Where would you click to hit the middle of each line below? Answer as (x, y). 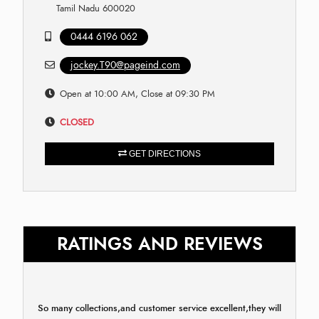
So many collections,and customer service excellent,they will (159, 308)
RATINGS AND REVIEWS (159, 244)
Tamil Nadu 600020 (95, 8)
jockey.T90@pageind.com (125, 65)
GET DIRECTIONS (164, 153)
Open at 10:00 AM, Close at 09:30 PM (137, 94)
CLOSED (77, 122)
